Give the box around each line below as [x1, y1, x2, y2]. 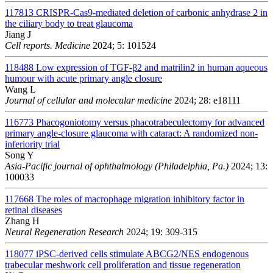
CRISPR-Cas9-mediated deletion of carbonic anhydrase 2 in [36, 7, 268, 18]
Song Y [5, 149, 34, 160]
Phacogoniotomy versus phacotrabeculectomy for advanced [36, 116, 264, 127]
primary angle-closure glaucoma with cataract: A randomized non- [5, 127, 258, 138]
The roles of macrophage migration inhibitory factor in [36, 193, 244, 204]
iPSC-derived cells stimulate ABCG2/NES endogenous [36, 248, 249, 259]
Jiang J [5, 29, 31, 40]
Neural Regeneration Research [5, 226, 124, 237]
